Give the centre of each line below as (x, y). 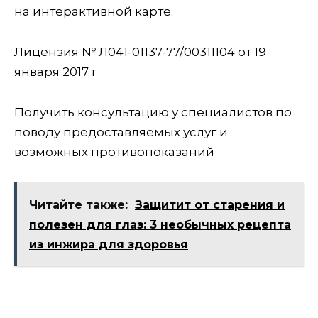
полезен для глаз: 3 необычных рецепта (160, 225)
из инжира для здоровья (109, 245)
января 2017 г (56, 72)
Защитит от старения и (210, 205)
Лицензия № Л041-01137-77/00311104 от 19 (140, 52)
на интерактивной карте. (94, 12)
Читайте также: (78, 205)
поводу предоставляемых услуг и (121, 132)
